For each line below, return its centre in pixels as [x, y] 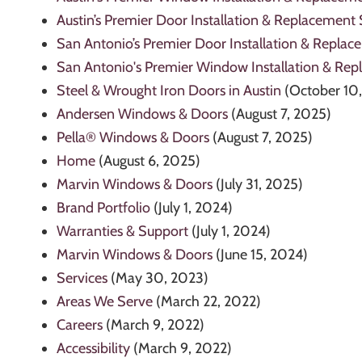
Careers [80, 325]
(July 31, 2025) [259, 185]
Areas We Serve [105, 302]
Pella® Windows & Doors [133, 138]
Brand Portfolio [103, 208]
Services [82, 278]
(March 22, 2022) [208, 302]
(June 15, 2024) [262, 255]
